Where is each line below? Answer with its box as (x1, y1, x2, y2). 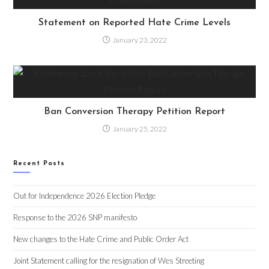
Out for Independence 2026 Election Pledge (13, 191, 156, 201)
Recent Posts (13, 160, 65, 168)
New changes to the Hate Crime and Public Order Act (13, 234, 189, 244)
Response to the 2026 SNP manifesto (13, 213, 138, 223)
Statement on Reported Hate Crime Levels (38, 18, 231, 28)
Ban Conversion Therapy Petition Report (44, 107, 225, 117)
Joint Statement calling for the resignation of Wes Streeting (13, 256, 205, 266)
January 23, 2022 (112, 35, 167, 45)
